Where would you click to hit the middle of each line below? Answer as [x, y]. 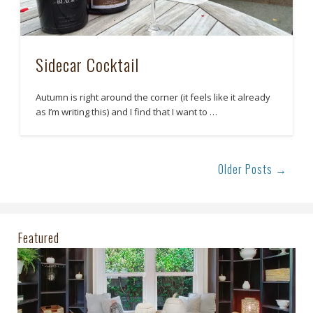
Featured [38, 237]
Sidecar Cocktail [88, 65]
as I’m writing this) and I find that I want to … [127, 112]
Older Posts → [253, 169]
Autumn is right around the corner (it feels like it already [153, 97]
